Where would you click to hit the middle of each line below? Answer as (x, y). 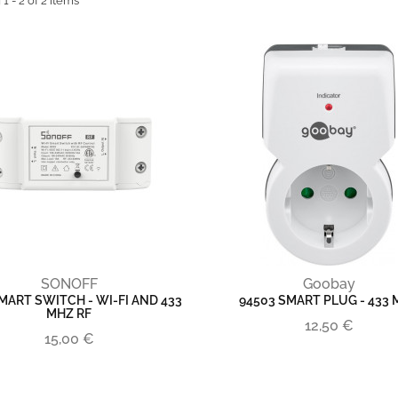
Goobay (329, 284)
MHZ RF (69, 314)
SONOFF (69, 284)
